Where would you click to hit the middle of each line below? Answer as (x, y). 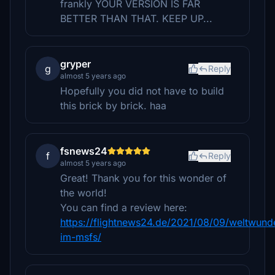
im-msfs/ (81, 237)
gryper (76, 64)
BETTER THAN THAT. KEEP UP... (136, 18)
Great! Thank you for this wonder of (143, 178)
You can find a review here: (124, 207)
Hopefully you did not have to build (142, 91)
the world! (83, 193)
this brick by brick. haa (113, 106)
